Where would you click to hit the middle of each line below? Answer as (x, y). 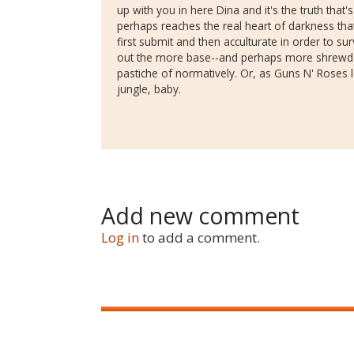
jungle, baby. (149, 88)
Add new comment (200, 215)
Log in (120, 237)
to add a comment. (201, 237)
